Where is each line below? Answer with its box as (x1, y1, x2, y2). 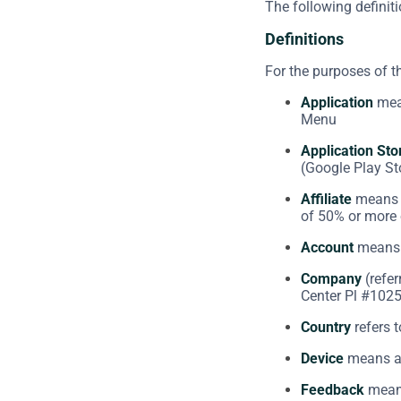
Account (301, 238, 354, 256)
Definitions (265, 29, 344, 48)
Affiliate (301, 190, 352, 208)
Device (301, 349, 344, 367)
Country (301, 318, 351, 336)
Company (301, 269, 362, 287)
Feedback (301, 380, 364, 398)
